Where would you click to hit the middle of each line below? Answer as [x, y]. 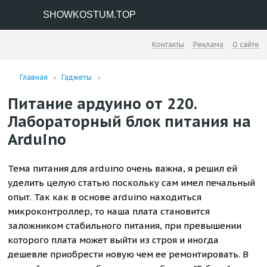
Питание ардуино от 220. [103, 104]
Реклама [208, 44]
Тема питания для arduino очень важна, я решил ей [123, 168]
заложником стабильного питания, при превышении [125, 226]
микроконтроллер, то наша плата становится [109, 211]
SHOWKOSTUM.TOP [89, 15]
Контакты [168, 44]
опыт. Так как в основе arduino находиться [105, 197]
